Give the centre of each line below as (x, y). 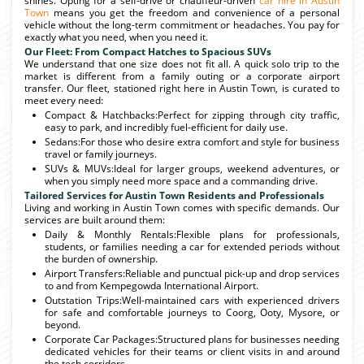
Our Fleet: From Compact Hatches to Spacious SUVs (148, 51)
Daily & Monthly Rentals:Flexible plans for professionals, (192, 234)
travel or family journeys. (101, 154)
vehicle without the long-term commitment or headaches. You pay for (182, 24)
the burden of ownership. (101, 258)
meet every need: (64, 100)
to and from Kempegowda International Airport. (152, 285)
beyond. (63, 324)
